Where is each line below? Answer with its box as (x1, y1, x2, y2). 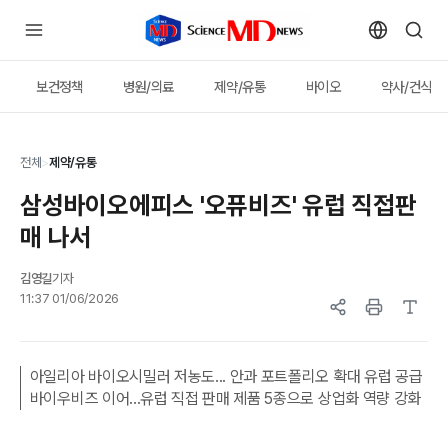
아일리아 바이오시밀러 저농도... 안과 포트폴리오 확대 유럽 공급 (29, 367, 423, 386)
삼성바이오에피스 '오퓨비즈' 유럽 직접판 (20, 190, 417, 220)
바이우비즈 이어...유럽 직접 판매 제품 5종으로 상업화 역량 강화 (29, 389, 421, 408)
